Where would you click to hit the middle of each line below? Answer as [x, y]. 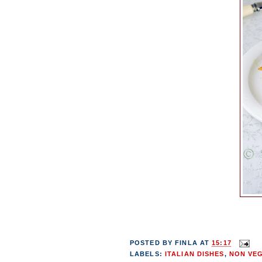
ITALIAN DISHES [194, 254]
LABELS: [147, 254]
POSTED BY [153, 243]
